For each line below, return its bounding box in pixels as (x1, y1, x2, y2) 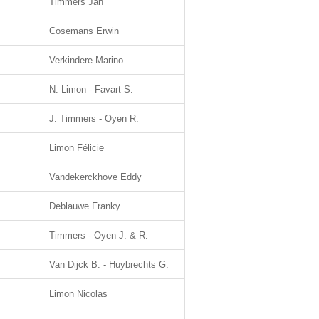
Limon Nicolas (49, 288, 108, 299)
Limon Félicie (49, 142, 104, 153)
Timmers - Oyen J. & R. (49, 230, 148, 241)
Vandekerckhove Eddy (49, 172, 142, 182)
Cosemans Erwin (49, 26, 119, 36)
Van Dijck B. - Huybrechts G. (49, 259, 169, 270)
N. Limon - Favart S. (49, 84, 133, 95)
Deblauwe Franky (49, 201, 120, 211)
